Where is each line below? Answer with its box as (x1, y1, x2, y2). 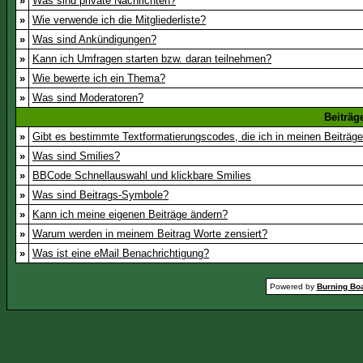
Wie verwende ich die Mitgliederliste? (32, 14, 206, 26)
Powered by (269, 282, 317, 291)
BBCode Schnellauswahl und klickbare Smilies (32, 169, 251, 181)
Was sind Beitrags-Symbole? (32, 189, 169, 201)
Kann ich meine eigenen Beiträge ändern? (32, 208, 228, 220)
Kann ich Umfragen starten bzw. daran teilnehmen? (32, 53, 271, 65)
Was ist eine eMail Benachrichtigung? (32, 247, 209, 259)
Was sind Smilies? (32, 150, 120, 162)
